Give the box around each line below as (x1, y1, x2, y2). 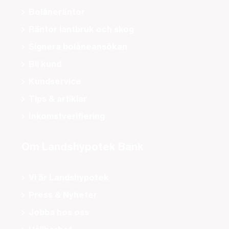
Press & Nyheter (29, 190, 97, 200)
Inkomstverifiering (29, 111, 105, 121)
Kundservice (29, 76, 81, 86)
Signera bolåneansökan (29, 41, 127, 52)
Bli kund (29, 59, 61, 69)
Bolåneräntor (29, 7, 85, 17)
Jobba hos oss (29, 207, 89, 217)
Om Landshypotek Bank (21, 140, 144, 153)
